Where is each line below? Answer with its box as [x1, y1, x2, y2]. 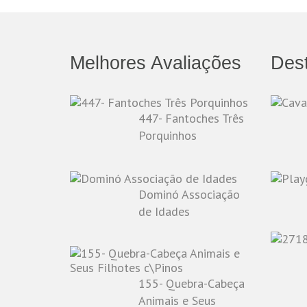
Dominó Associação [138, 186, 240, 203]
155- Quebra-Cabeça [138, 275, 245, 292]
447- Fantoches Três [138, 110, 244, 127]
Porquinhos [138, 127, 197, 144]
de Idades [138, 204, 190, 220]
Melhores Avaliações [70, 53, 241, 74]
